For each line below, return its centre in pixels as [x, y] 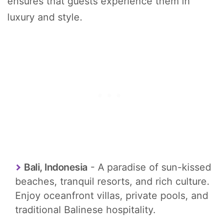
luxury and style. [45, 17]
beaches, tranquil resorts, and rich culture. [112, 182]
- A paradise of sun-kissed [149, 167]
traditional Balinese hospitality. [85, 210]
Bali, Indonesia [56, 167]
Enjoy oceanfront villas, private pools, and [112, 196]
